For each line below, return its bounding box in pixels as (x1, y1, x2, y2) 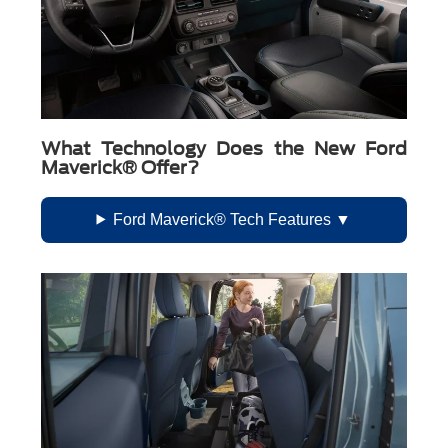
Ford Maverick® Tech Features (113, 210, 332, 228)
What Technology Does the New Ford (41, 137, 407, 159)
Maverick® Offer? (41, 156, 200, 178)
